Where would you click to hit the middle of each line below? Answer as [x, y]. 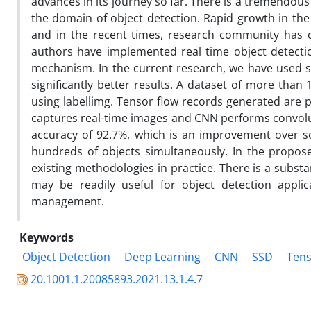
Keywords [47, 237]
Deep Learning [162, 257]
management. [68, 201]
